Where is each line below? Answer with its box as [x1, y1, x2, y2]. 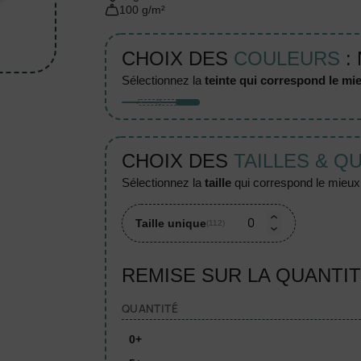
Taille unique [135, 216, 206, 230]
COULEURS [233, 47, 340, 69]
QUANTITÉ [121, 301, 178, 316]
